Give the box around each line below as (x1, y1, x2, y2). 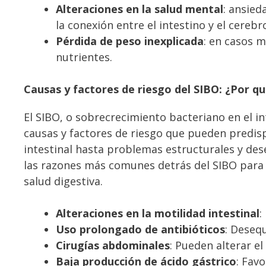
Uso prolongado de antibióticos (56, 221, 225, 236)
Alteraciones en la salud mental (56, 1, 223, 16)
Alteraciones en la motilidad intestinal (56, 205, 259, 220)
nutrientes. (56, 49, 112, 64)
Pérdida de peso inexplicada (56, 33, 204, 48)
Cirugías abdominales (56, 237, 170, 252)
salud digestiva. (24, 173, 103, 188)
